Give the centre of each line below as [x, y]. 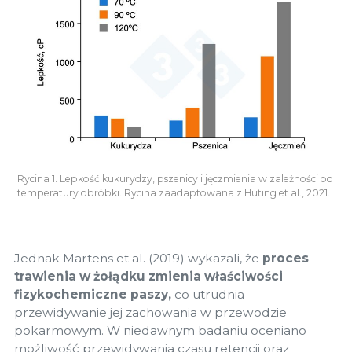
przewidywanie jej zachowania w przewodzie [150, 312]
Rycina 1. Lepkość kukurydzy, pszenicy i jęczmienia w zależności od [175, 178]
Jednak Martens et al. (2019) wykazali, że [138, 258]
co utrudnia [208, 294]
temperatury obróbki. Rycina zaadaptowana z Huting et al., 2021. [174, 192]
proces [286, 258]
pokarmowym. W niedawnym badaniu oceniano [160, 330]
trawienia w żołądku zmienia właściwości [148, 276]
